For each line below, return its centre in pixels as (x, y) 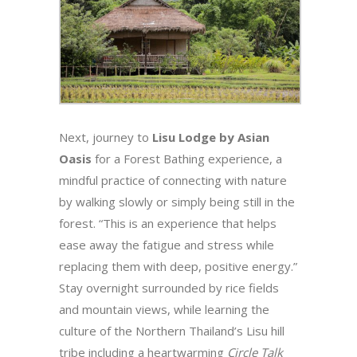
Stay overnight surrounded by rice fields (169, 287)
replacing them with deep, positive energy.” (178, 266)
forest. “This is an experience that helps (168, 223)
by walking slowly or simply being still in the (177, 201)
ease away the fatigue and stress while (167, 244)
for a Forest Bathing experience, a (187, 158)
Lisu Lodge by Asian (211, 137)
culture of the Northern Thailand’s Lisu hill (172, 330)
